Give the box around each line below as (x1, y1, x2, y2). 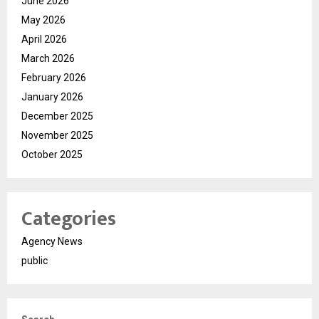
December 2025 (21, 110, 93, 122)
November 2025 (21, 130, 93, 142)
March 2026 (21, 53, 75, 65)
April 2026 (21, 33, 67, 46)
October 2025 (21, 149, 83, 161)
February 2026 (21, 72, 86, 84)
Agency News (21, 236, 83, 248)
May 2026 (21, 14, 66, 26)
